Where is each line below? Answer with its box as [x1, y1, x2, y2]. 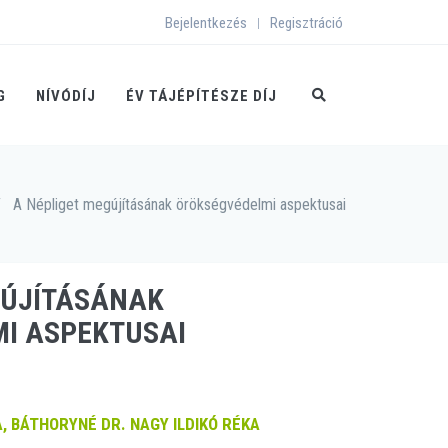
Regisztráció [270, 14, 343, 32]
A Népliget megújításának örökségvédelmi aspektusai [13, 195, 346, 214]
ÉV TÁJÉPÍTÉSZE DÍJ [126, 87, 277, 105]
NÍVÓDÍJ [36, 87, 96, 105]
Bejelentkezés [165, 14, 247, 32]
